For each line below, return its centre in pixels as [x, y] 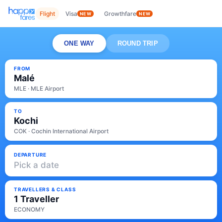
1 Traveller [36, 199]
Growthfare [120, 13]
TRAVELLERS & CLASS [45, 189]
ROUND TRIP [138, 43]
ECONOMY [29, 209]
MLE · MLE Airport [39, 88]
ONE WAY [79, 43]
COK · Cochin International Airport [61, 131]
